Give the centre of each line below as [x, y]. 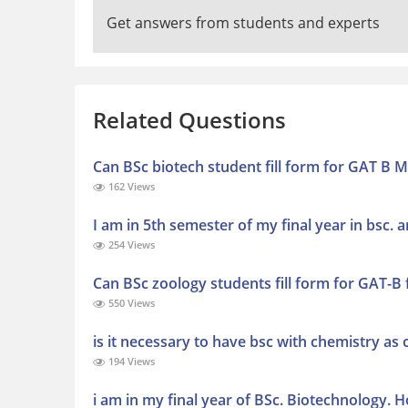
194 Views [130, 362]
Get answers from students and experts [243, 23]
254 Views [130, 245]
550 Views [130, 303]
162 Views [130, 187]
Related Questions [189, 120]
